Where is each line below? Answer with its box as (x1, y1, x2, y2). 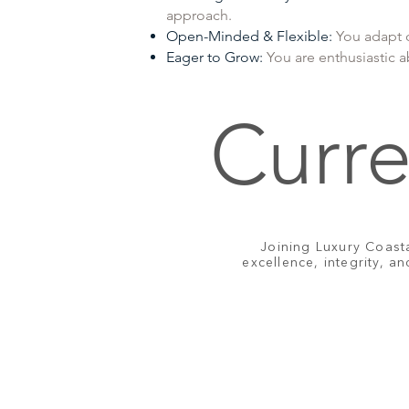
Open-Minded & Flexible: (166, 27, 332, 45)
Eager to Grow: (166, 48, 267, 66)
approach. (166, 6, 232, 24)
